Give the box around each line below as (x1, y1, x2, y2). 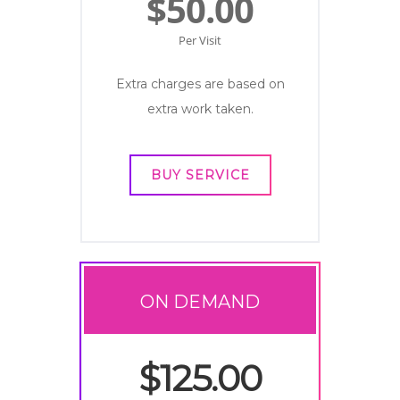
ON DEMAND (140, 291, 260, 312)
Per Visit (179, 32, 221, 48)
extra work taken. (146, 101, 254, 117)
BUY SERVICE (150, 167, 250, 183)
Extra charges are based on (115, 76, 285, 92)
